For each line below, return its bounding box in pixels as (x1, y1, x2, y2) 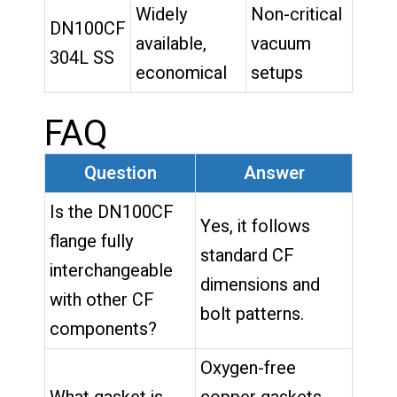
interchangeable (50, 257, 173, 284)
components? (50, 315, 157, 342)
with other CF (50, 286, 154, 313)
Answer (243, 160, 305, 186)
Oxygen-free (200, 354, 296, 381)
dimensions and (200, 271, 320, 298)
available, (136, 30, 206, 57)
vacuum (251, 30, 311, 57)
